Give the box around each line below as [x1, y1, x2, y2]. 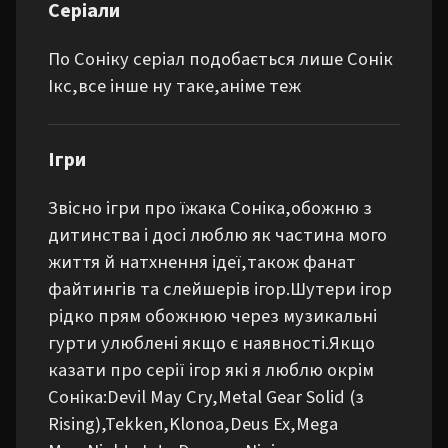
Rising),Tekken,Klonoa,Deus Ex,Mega [48, 411, 338, 437]
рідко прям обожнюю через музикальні [48, 303, 377, 329]
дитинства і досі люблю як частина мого [48, 222, 387, 248]
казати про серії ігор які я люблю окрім [48, 357, 374, 383]
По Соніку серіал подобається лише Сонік [48, 46, 393, 72]
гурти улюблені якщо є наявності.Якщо [48, 330, 375, 356]
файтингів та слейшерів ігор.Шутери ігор [48, 276, 392, 302]
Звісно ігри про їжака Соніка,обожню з [48, 195, 372, 221]
